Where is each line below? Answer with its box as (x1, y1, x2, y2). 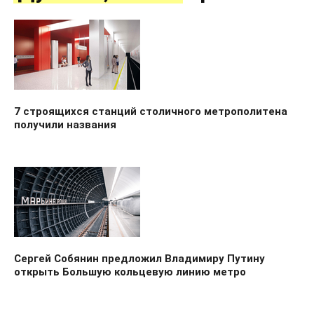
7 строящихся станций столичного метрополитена (14, 104, 287, 118)
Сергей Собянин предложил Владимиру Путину (14, 252, 265, 265)
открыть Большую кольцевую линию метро (14, 265, 246, 278)
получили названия (14, 118, 116, 131)
